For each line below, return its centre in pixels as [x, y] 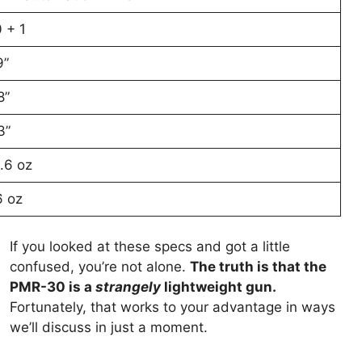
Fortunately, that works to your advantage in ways [173, 307]
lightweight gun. [219, 287]
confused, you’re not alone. [100, 267]
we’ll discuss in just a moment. [111, 328]
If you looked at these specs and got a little [150, 247]
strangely [128, 287]
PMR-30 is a [53, 287]
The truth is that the [259, 267]
